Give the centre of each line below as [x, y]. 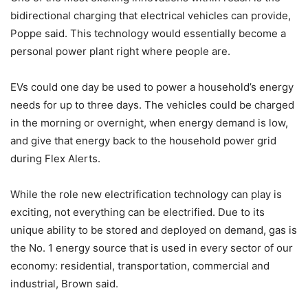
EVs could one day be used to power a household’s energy [152, 87]
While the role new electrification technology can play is [146, 194]
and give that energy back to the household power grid [143, 140]
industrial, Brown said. [64, 283]
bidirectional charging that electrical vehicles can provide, [151, 15]
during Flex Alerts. [55, 158]
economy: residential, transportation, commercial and [140, 265]
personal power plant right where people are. [120, 51]
